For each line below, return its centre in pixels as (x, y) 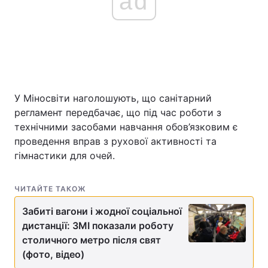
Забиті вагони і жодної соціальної (102, 211)
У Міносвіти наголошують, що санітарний (113, 98)
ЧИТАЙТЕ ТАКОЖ (50, 188)
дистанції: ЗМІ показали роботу (98, 225)
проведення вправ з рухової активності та (115, 141)
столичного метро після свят (92, 240)
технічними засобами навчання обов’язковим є (126, 127)
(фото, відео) (53, 254)
